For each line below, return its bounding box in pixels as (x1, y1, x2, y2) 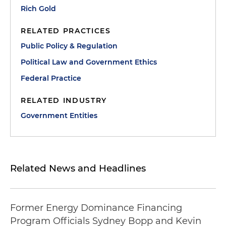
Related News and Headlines (10, 162, 146, 174)
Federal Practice (21, 74, 81, 83)
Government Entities (21, 111, 97, 120)
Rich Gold (21, 4, 56, 13)
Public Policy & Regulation (21, 41, 118, 50)
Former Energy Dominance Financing (10, 202, 182, 213)
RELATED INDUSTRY (21, 96, 107, 105)
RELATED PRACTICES (21, 26, 111, 35)
